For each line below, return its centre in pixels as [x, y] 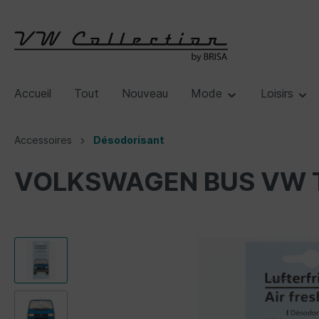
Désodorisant [129, 140]
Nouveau [145, 94]
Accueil [33, 94]
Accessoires [43, 140]
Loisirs [278, 94]
